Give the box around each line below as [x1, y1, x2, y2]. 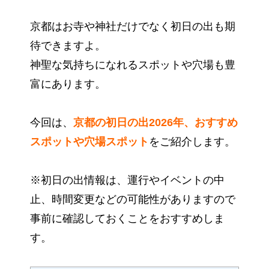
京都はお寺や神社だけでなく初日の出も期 [30, 20, 235, 33]
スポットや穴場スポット [30, 136, 149, 148]
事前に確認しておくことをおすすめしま [30, 213, 225, 225]
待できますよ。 [30, 40, 106, 52]
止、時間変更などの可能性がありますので [30, 193, 235, 206]
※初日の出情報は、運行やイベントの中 [30, 174, 225, 187]
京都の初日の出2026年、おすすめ [73, 116, 238, 129]
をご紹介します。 [149, 136, 235, 148]
